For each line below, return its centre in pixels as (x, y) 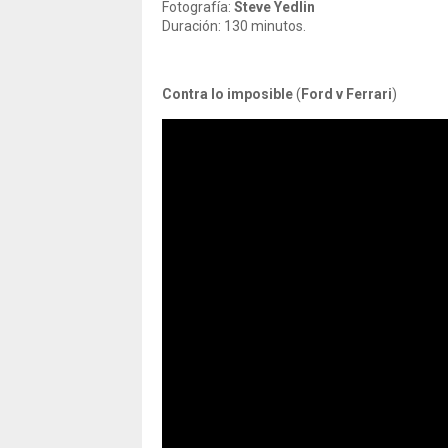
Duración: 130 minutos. (234, 26)
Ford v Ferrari (346, 94)
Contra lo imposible (227, 94)
